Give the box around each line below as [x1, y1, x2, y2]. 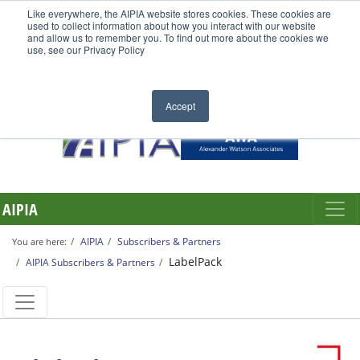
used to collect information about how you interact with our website [27, 18, 316, 32]
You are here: [12, 235, 67, 247]
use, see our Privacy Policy [27, 43, 145, 56]
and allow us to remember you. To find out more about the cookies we [27, 31, 329, 44]
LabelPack [169, 254, 222, 269]
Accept [165, 99, 195, 112]
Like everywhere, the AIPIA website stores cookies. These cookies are [27, 6, 331, 20]
